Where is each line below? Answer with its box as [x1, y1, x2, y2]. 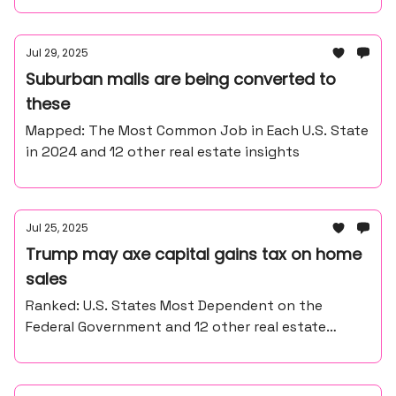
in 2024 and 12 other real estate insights [26, 142, 300, 161]
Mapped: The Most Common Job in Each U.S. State [26, 121, 369, 140]
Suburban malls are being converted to [26, 68, 336, 90]
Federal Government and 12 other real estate [26, 317, 326, 336]
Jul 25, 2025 [26, 220, 88, 235]
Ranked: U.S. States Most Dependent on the [26, 296, 323, 315]
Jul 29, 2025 [26, 45, 88, 60]
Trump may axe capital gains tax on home [26, 243, 362, 265]
